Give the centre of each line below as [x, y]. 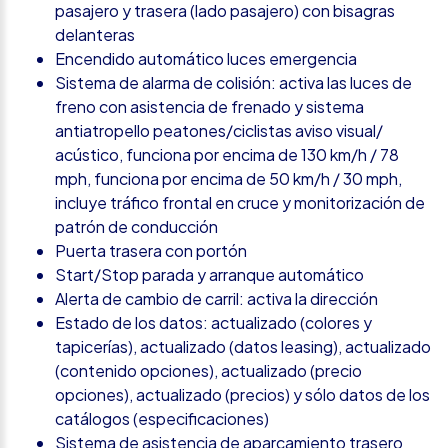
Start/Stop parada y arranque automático [209, 274]
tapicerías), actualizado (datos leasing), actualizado [243, 346]
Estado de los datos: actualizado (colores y [213, 322]
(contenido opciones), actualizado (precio [208, 370]
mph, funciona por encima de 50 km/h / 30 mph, [228, 178]
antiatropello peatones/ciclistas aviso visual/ [219, 130]
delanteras [95, 34]
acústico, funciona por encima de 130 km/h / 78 [227, 154]
